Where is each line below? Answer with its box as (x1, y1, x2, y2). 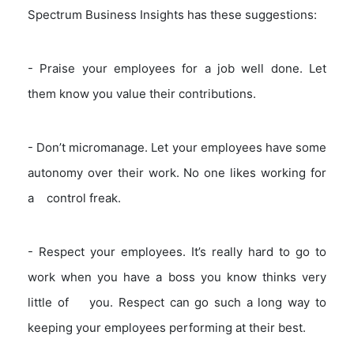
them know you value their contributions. (28, 85, 260, 101)
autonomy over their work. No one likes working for (28, 164, 326, 180)
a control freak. (28, 190, 122, 205)
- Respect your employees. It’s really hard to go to (28, 243, 326, 259)
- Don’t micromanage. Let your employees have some (28, 139, 326, 155)
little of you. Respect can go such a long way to (28, 294, 326, 310)
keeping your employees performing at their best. (28, 319, 307, 335)
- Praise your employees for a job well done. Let (28, 60, 326, 76)
